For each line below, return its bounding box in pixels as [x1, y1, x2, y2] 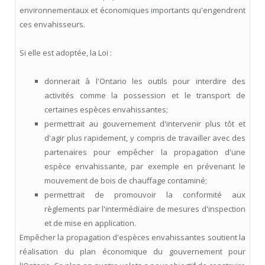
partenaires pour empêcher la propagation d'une [44, 147, 245, 158]
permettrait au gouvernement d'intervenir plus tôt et [44, 118, 245, 130]
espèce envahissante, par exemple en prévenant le [44, 161, 245, 172]
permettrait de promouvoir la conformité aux [44, 189, 245, 201]
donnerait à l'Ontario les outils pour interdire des [44, 76, 245, 87]
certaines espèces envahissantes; [44, 104, 168, 115]
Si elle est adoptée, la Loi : [20, 47, 112, 59]
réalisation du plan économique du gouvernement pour [20, 246, 245, 257]
